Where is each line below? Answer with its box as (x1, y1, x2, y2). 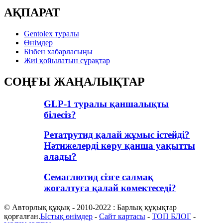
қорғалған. (4, 212, 40, 221)
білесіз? (44, 109, 76, 120)
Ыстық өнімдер (40, 212, 93, 221)
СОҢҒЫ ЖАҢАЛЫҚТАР (4, 75, 145, 88)
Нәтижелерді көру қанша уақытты (44, 140, 195, 151)
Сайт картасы (99, 212, 145, 221)
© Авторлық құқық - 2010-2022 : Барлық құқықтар (4, 203, 177, 212)
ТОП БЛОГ (152, 212, 191, 221)
